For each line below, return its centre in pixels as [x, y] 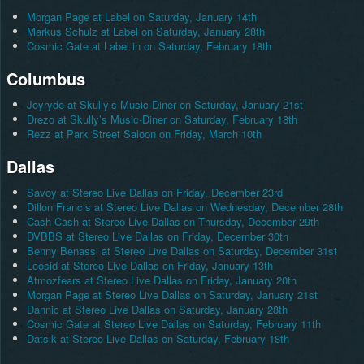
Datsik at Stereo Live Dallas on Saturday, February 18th [158, 339]
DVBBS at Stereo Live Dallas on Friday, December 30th [157, 236]
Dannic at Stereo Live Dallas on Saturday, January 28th [157, 310]
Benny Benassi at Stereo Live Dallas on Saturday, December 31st [182, 251]
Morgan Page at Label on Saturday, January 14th [141, 17]
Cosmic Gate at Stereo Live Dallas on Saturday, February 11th [173, 324]
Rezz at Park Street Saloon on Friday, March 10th [144, 134]
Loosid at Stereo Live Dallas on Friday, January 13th [149, 266]
